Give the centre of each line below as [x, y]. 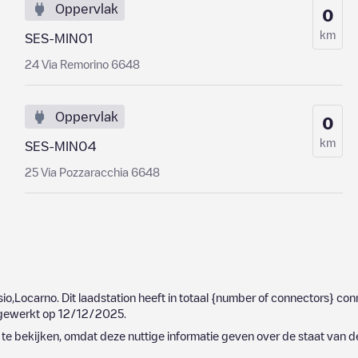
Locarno [36, 297]
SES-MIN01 [58, 38]
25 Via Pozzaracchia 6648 [92, 172]
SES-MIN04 [60, 146]
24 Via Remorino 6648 [82, 64]
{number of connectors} [272, 297]
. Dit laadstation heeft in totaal [134, 297]
